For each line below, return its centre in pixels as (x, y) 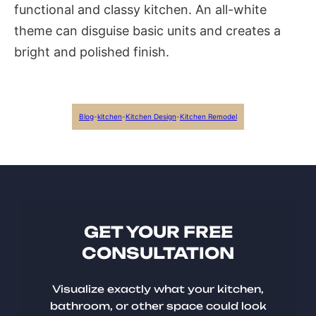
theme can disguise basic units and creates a (147, 31)
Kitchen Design (151, 117)
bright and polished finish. (92, 52)
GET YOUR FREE (158, 232)
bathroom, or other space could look (158, 306)
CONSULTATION (158, 253)
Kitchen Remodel (208, 117)
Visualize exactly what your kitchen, (158, 289)
